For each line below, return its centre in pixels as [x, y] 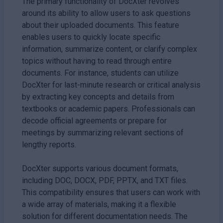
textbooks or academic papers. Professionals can [109, 109]
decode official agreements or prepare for [94, 120]
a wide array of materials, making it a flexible [99, 204]
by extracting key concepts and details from [98, 97]
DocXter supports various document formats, [100, 168]
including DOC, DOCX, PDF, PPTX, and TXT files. [105, 180]
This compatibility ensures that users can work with [111, 192]
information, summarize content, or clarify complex [110, 49]
